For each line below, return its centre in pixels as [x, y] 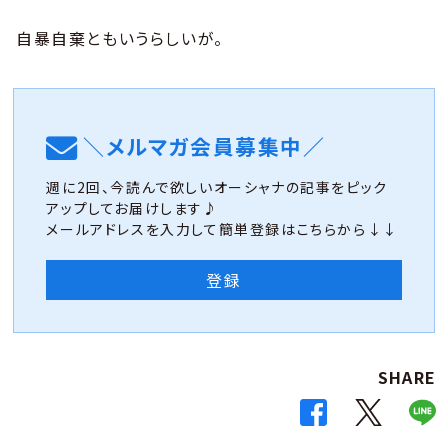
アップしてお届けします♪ [132, 207]
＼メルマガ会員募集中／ [204, 145]
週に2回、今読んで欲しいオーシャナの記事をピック [217, 186]
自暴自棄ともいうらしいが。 [120, 37]
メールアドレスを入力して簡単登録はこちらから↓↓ [222, 228]
